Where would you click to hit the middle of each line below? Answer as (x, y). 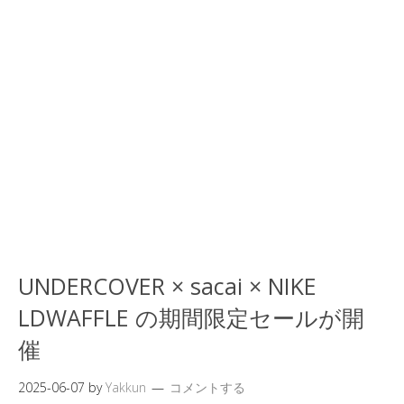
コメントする (207, 387)
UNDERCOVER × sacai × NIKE (167, 286)
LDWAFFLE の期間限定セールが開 (191, 317)
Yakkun (126, 387)
